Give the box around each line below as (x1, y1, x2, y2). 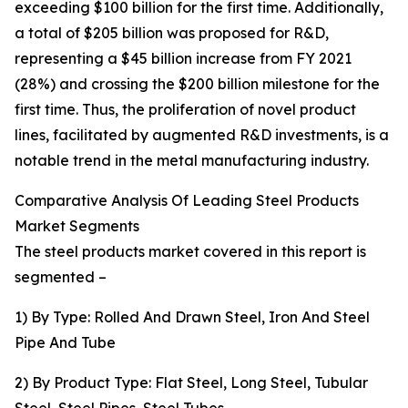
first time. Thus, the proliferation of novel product (15, 100, 356, 119)
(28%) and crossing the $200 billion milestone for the (15, 75, 380, 94)
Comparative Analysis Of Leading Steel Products (15, 191, 359, 210)
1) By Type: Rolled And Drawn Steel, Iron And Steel (15, 308, 370, 327)
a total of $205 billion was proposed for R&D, (15, 24, 329, 43)
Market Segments (15, 217, 139, 236)
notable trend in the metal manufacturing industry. (15, 151, 369, 170)
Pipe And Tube (15, 333, 116, 352)
